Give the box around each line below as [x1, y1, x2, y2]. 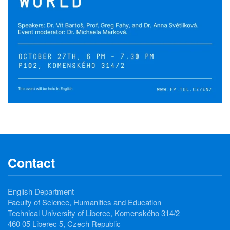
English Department [8, 186, 74, 197]
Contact [8, 154, 55, 172]
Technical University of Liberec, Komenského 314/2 [8, 207, 180, 219]
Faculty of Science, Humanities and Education [8, 197, 161, 208]
